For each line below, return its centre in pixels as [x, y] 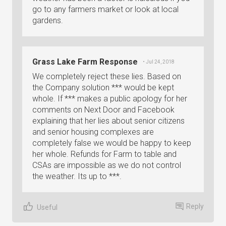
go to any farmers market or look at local [105, 9]
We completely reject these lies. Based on [107, 76]
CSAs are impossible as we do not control [107, 165]
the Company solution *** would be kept [103, 88]
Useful [47, 207]
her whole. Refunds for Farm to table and [104, 154]
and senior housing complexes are [93, 132]
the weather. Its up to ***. [77, 176]
